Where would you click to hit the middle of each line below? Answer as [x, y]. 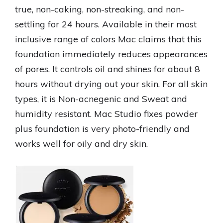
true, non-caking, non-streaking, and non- [100, 9]
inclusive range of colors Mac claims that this [108, 39]
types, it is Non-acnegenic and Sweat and [101, 99]
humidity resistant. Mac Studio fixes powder [106, 114]
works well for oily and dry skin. [81, 144]
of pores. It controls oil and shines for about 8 [108, 69]
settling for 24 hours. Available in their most [106, 24]
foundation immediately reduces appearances [111, 54]
